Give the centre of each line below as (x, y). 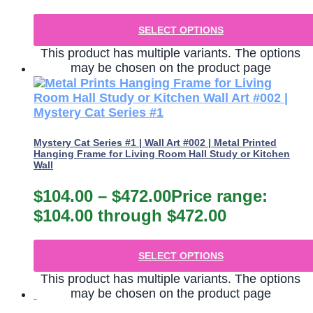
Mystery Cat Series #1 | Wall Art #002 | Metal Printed (155, 142)
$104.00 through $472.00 (130, 216)
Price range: (219, 196)
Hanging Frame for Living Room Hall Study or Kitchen (162, 153)
